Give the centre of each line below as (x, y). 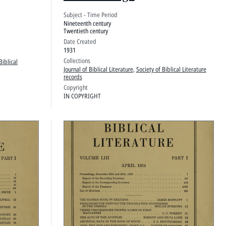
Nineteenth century (87, 23)
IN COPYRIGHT (82, 96)
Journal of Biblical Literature (98, 69)
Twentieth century (86, 31)
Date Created (80, 42)
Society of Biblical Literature (171, 69)
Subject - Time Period (90, 15)
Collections (77, 61)
